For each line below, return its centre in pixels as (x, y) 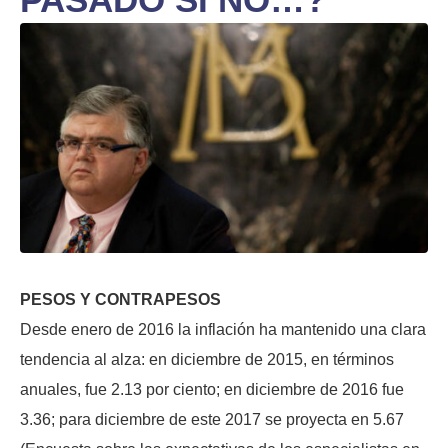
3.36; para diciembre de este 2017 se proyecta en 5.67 (212, 419)
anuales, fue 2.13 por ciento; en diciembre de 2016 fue (212, 389)
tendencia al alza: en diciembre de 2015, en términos (207, 359)
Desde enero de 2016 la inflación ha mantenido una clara (223, 329)
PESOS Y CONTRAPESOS (120, 299)
